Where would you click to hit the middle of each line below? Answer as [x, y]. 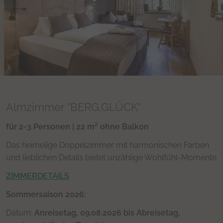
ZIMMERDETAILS [38, 176]
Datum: [20, 213]
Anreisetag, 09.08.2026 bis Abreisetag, [107, 213]
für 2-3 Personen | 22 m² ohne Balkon [77, 126]
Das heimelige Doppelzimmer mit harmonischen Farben [108, 145]
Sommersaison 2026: [46, 194]
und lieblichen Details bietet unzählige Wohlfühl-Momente [111, 157]
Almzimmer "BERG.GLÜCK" [73, 107]
